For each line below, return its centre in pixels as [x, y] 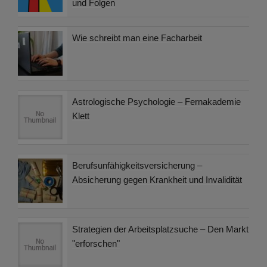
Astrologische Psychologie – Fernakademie [156, 102]
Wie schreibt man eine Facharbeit [137, 38]
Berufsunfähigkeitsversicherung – [137, 166]
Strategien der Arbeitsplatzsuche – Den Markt [160, 229]
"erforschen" [96, 244]
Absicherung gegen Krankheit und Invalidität [157, 180]
